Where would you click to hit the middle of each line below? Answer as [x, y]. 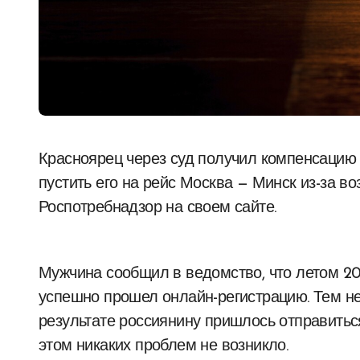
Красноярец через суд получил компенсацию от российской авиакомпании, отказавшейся [43, 160]
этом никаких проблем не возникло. [164, 347]
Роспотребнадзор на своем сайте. [157, 209]
